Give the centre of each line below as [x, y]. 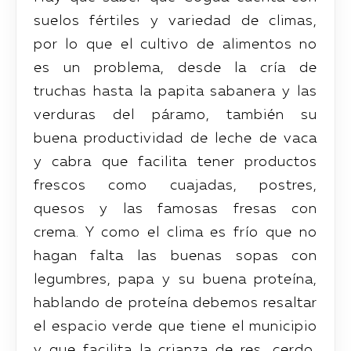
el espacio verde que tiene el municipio [175, 326]
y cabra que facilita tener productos [175, 162]
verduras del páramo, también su [175, 115]
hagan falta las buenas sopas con [175, 256]
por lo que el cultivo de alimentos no [175, 44]
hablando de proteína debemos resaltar [175, 303]
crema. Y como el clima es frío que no [175, 232]
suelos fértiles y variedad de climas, [175, 21]
